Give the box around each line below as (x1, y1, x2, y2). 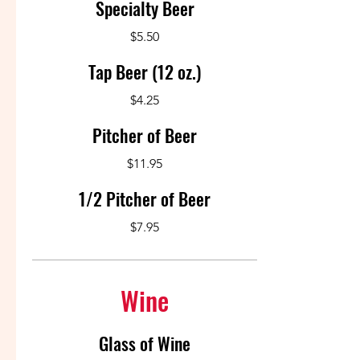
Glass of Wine (99, 330, 190, 356)
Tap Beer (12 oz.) (88, 59, 201, 84)
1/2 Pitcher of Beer (79, 186, 211, 211)
